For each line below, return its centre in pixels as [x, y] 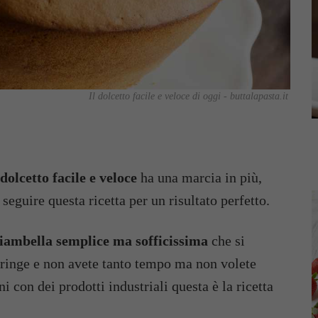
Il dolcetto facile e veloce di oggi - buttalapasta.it [188, 96]
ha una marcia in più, [199, 177]
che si [226, 241]
